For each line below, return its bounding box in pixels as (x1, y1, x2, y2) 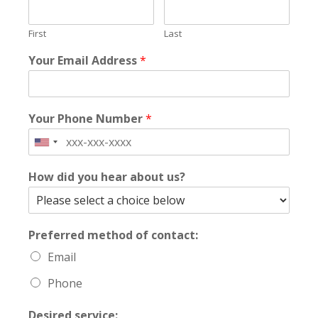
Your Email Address (28, 53, 140, 69)
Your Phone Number (28, 111, 146, 127)
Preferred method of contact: (28, 227, 198, 243)
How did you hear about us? (28, 169, 185, 185)
